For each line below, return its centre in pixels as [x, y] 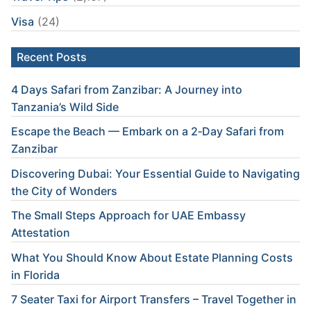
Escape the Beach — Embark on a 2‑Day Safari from [148, 132]
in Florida [35, 275]
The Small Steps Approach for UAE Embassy [128, 216]
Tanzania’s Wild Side [65, 107]
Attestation [41, 233]
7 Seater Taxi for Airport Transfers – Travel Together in [154, 300]
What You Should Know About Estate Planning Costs [152, 257]
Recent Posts [52, 57]
